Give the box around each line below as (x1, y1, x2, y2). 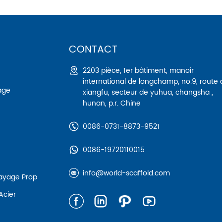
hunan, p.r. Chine (83, 98, 141, 110)
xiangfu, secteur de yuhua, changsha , (83, 87, 214, 99)
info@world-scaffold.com (83, 167, 170, 179)
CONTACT (69, 42, 118, 58)
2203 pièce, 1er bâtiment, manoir (83, 65, 194, 77)
